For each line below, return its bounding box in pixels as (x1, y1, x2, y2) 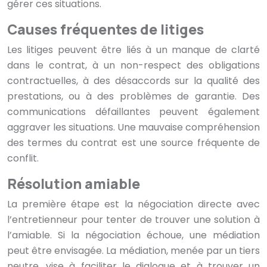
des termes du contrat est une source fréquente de (7, 136, 260, 150)
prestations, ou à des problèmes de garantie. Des (7, 89, 260, 104)
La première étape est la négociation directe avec (7, 197, 260, 212)
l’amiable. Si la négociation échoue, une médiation (7, 228, 260, 243)
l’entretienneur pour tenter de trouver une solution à (7, 213, 260, 227)
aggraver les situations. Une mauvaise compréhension (7, 120, 260, 135)
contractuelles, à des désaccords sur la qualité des (7, 74, 260, 88)
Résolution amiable (7, 174, 140, 194)
